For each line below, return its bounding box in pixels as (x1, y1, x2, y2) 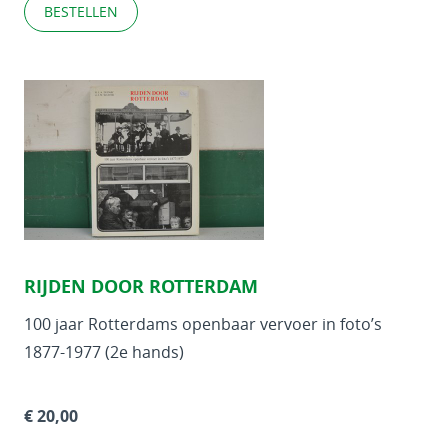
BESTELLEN (44, 2, 118, 21)
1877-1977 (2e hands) (24, 341, 184, 363)
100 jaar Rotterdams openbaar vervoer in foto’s (24, 313, 382, 335)
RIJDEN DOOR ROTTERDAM (24, 274, 258, 299)
